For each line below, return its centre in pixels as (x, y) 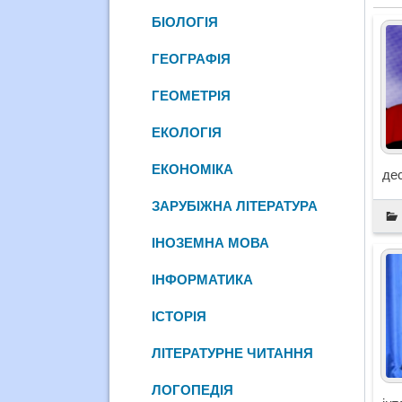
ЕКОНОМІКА (193, 169)
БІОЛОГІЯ (185, 22)
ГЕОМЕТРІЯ (192, 95)
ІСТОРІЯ (179, 316)
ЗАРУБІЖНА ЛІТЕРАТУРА (235, 205)
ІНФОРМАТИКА (203, 279)
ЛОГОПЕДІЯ (193, 389)
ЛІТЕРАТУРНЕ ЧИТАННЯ (233, 353)
